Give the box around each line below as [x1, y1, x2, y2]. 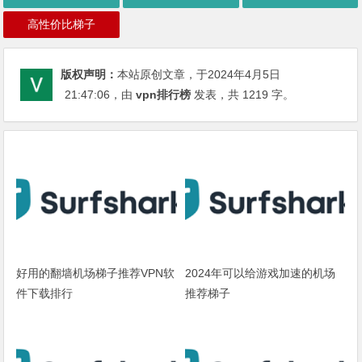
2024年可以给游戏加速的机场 [184, 266, 335, 280]
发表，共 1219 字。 [191, 88, 295, 101]
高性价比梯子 [27, 18, 96, 31]
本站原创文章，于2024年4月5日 [117, 68, 281, 81]
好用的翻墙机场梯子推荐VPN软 [16, 266, 175, 280]
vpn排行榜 [136, 88, 192, 101]
